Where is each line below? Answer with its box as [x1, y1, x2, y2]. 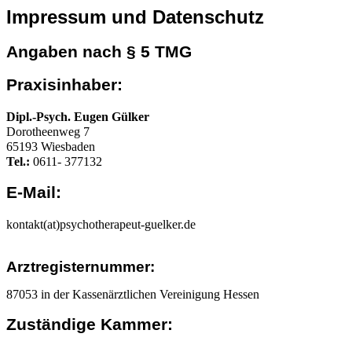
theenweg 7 [32, 125, 90, 139]
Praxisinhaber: [6, 75, 123, 95]
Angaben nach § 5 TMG [6, 42, 192, 61]
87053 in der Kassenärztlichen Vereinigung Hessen [6, 287, 259, 301]
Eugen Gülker [74, 110, 149, 124]
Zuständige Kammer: [6, 315, 173, 335]
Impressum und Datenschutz [6, 6, 264, 27]
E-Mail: [6, 182, 61, 202]
